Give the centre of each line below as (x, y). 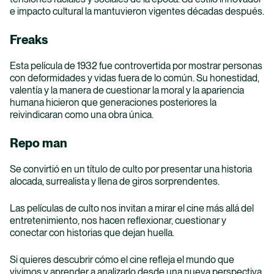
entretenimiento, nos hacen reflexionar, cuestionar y (118, 220)
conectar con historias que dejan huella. (92, 232)
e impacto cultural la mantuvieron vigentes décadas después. (137, 11)
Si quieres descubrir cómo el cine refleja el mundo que (122, 259)
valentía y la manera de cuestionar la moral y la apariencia (127, 90)
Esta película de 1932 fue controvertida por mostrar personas (136, 65)
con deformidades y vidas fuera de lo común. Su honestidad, (135, 78)
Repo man (39, 143)
